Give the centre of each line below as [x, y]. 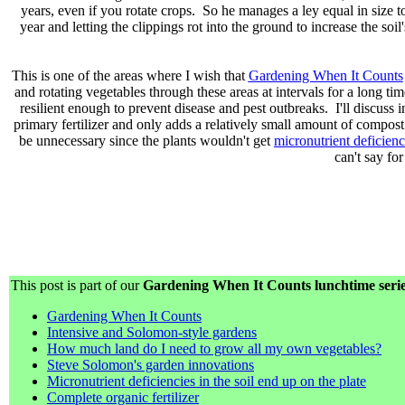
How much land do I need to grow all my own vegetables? [214, 348]
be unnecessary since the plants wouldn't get [146, 140]
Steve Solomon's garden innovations [151, 364]
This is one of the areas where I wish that [130, 75]
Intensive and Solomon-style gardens [152, 332]
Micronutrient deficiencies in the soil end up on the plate [207, 381]
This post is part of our [77, 285]
